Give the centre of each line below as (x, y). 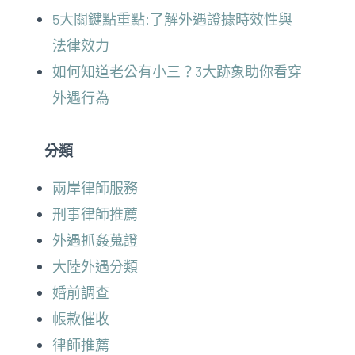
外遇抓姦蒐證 (95, 240)
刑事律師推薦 (95, 214)
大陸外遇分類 (95, 267)
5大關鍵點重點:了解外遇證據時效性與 (172, 19)
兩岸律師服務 (95, 188)
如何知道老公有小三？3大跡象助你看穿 (177, 72)
